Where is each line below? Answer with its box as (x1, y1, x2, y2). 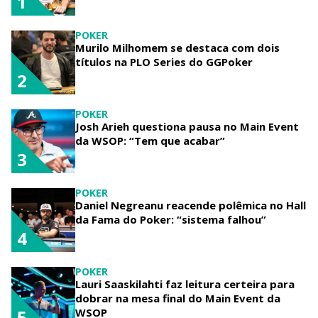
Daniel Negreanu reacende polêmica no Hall (75, 197, 306, 212)
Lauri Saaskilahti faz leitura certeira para (75, 276, 295, 291)
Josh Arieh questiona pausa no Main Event (75, 119, 299, 133)
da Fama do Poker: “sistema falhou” (75, 212, 266, 226)
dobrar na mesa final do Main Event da (75, 290, 280, 305)
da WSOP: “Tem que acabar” (75, 133, 225, 148)
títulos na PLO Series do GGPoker (75, 54, 253, 69)
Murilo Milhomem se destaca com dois (75, 40, 280, 55)
